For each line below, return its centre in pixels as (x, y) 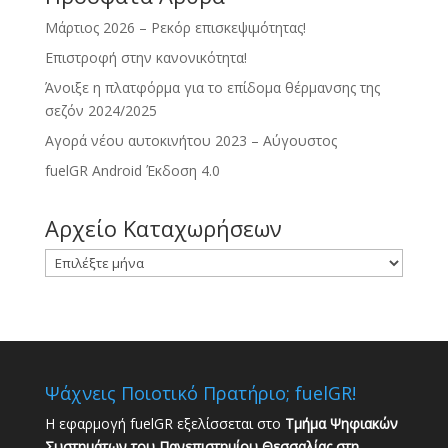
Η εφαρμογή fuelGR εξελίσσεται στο (164, 424)
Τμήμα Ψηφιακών (341, 424)
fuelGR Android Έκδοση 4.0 (132, 170)
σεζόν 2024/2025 (100, 110)
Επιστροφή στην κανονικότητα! (145, 57)
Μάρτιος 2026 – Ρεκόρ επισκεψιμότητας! (175, 27)
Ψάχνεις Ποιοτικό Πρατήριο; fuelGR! (200, 393)
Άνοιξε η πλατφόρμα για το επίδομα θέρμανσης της (212, 87)
